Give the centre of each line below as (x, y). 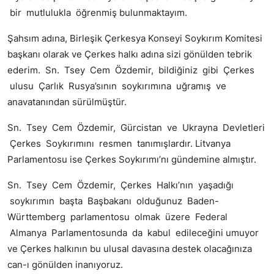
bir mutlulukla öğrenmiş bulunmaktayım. (97, 12)
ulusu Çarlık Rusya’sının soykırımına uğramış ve (117, 86)
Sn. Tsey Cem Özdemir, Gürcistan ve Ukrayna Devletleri (136, 127)
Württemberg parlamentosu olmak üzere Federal (117, 217)
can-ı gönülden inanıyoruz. (65, 264)
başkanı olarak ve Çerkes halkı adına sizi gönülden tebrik (130, 54)
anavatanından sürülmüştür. (67, 102)
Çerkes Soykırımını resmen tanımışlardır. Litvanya (119, 143)
